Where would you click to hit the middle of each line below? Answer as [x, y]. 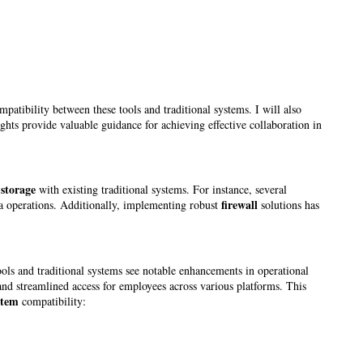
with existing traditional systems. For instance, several [161, 190]
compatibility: [52, 301]
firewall [239, 205]
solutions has [288, 205]
